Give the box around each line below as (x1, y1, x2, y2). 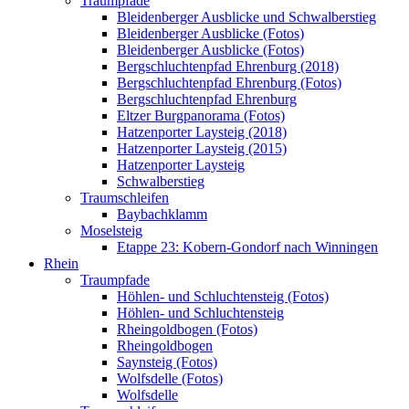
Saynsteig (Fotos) (117, 354, 217, 370)
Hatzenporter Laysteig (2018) (117, 124, 287, 140)
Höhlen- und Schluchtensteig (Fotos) (117, 288, 329, 304)
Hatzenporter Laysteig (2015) (117, 141, 287, 156)
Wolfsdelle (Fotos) (117, 371, 223, 386)
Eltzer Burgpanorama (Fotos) (117, 108, 285, 123)
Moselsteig (80, 223, 142, 238)
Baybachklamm (117, 206, 207, 222)
